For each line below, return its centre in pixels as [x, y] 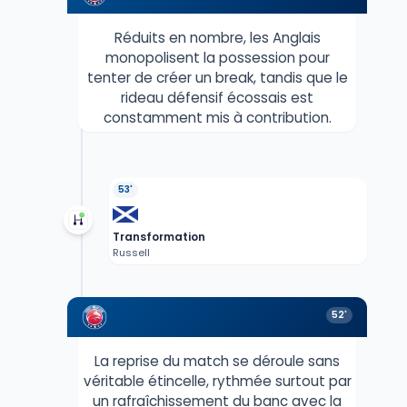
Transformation [159, 237]
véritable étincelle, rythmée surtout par [217, 382]
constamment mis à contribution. [217, 118]
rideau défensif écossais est [217, 98]
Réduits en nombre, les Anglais [217, 38]
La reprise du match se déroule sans [217, 362]
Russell [131, 253]
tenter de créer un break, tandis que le [217, 78]
